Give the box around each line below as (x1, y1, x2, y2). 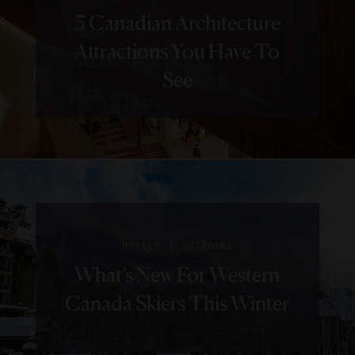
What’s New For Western (74, 262, 281, 288)
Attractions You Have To (74, 39, 281, 64)
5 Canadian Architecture (74, 10, 281, 36)
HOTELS (122, 241, 161, 252)
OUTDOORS (182, 241, 233, 252)
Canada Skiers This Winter (65, 291, 290, 316)
